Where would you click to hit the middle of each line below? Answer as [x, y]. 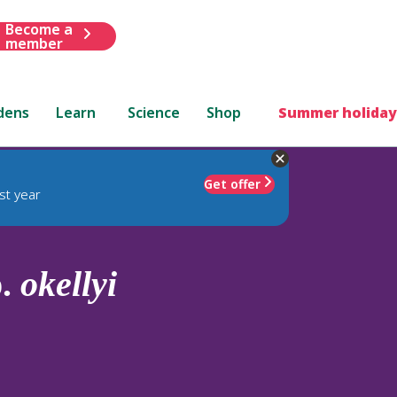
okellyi [69, 284]
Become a [39, 29]
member [34, 43]
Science [154, 112]
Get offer [232, 183]
